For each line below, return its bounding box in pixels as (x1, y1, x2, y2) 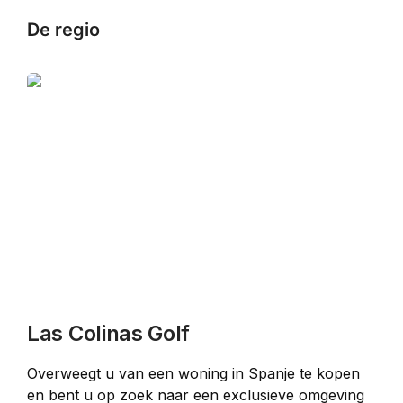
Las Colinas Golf (27, 320, 191, 346)
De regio (27, 19, 100, 40)
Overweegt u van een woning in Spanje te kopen (27, 364, 364, 382)
